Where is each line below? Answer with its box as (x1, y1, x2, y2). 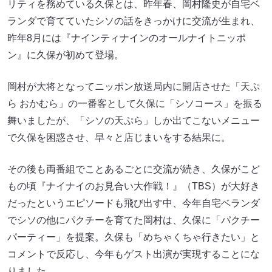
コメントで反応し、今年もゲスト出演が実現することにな (7, 248, 260, 259)
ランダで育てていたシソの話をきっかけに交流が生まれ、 (7, 15, 260, 26)
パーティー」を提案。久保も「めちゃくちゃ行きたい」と (7, 231, 260, 242)
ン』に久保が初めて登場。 (7, 49, 124, 60)
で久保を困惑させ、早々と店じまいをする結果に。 (7, 132, 231, 143)
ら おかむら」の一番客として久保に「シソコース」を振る (7, 98, 262, 109)
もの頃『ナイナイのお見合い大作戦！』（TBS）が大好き (7, 180, 260, 191)
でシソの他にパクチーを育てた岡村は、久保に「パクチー (7, 214, 260, 225)
